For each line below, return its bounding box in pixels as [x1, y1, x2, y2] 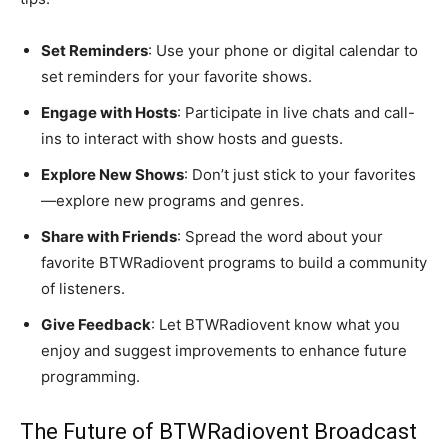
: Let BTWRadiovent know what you [151, 314, 400, 334]
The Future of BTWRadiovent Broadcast [20, 418, 417, 444]
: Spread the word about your [177, 226, 383, 246]
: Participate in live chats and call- [177, 102, 415, 122]
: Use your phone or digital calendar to [148, 40, 418, 60]
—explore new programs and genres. [41, 190, 304, 210]
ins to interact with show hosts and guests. [41, 128, 343, 148]
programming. [41, 366, 140, 386]
